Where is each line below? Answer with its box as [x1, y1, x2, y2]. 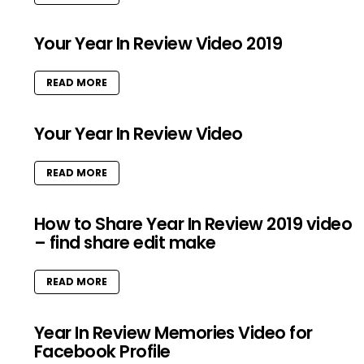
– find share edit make [34, 231, 216, 255]
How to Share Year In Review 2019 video [34, 212, 353, 236]
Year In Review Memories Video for [34, 321, 313, 345]
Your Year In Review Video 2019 [34, 32, 283, 56]
